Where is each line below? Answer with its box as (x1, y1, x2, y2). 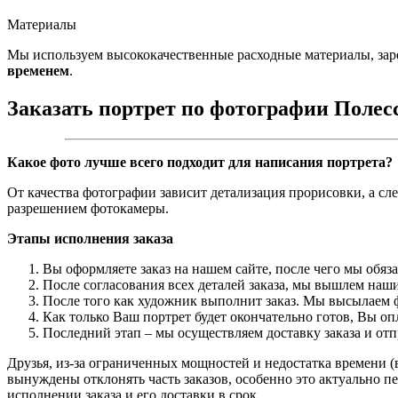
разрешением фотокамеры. (7, 200, 169, 216)
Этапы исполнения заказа (7, 230, 173, 246)
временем (7, 62, 69, 78)
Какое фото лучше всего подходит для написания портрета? (7, 154, 393, 170)
